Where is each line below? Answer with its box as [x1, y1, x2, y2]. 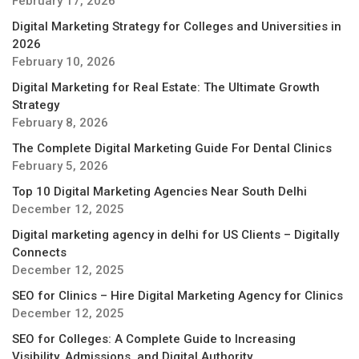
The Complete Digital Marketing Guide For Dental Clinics [12, 140, 332, 155]
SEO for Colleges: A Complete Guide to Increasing [12, 331, 296, 346]
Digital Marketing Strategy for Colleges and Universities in [12, 18, 341, 34]
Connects [12, 244, 67, 260]
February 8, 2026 [12, 115, 108, 130]
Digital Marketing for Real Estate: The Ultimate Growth [12, 79, 320, 95]
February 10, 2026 [12, 54, 115, 69]
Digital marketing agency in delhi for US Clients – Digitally [12, 227, 339, 242]
